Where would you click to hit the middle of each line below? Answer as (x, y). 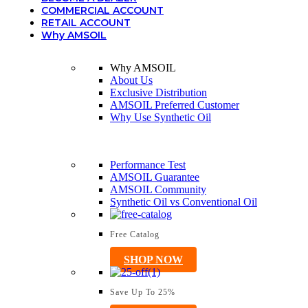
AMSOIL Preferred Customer (175, 105)
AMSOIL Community (158, 189)
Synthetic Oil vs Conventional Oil (184, 202)
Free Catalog (135, 234)
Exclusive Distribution (158, 92)
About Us (131, 80)
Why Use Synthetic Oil (161, 117)
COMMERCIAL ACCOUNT (102, 10)
